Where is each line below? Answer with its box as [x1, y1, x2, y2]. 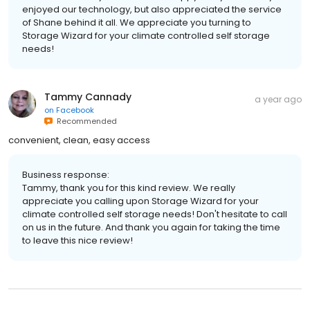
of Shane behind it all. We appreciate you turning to [22, 16, 251, 30]
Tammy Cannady [44, 90, 131, 104]
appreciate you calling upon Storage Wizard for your [22, 194, 259, 208]
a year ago [255, 93, 302, 106]
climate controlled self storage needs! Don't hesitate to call [22, 208, 287, 221]
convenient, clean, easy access [8, 134, 150, 147]
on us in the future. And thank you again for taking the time [22, 221, 280, 235]
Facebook [56, 104, 94, 116]
